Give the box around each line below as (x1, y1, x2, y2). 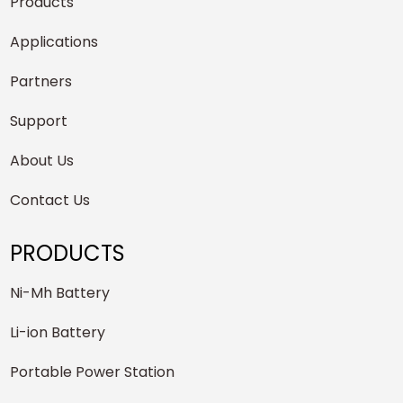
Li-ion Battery (10, 322, 106, 344)
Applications (10, 31, 99, 53)
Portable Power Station (10, 362, 175, 383)
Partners (10, 71, 73, 93)
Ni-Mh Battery (10, 282, 111, 304)
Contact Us (10, 190, 91, 211)
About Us (10, 150, 75, 172)
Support (10, 111, 68, 132)
